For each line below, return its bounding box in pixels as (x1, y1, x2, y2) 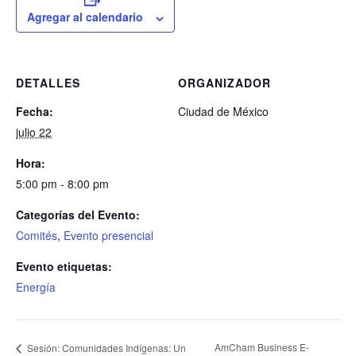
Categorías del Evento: (16, 207, 140, 223)
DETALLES (16, 75, 80, 91)
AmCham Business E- (215, 340, 310, 354)
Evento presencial (64, 227, 153, 244)
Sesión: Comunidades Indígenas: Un (25, 340, 186, 354)
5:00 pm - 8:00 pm (16, 176, 109, 192)
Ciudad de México (178, 103, 269, 120)
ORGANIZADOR (178, 75, 271, 91)
